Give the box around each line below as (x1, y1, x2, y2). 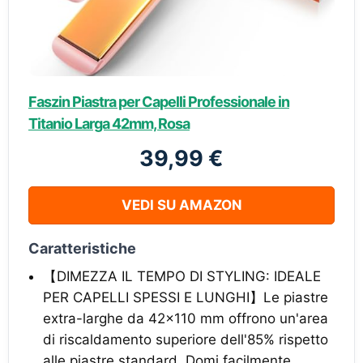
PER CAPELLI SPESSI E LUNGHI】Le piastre (43, 288, 328, 305)
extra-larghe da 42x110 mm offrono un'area (43, 310, 328, 327)
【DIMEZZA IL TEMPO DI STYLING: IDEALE (43, 267, 321, 284)
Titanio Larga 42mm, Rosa (28, 114, 190, 132)
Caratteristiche (28, 239, 136, 257)
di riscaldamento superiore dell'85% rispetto (43, 331, 328, 348)
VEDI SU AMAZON (121, 196, 242, 213)
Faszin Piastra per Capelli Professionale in (28, 92, 289, 110)
